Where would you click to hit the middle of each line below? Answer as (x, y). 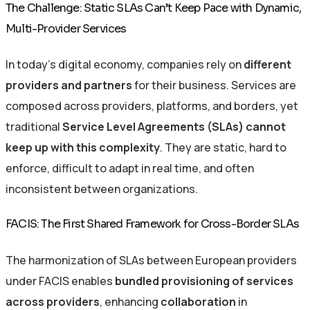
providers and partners (69, 85)
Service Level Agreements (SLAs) (154, 127)
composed (35, 106)
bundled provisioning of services (204, 281)
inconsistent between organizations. (102, 189)
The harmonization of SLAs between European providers (151, 260)
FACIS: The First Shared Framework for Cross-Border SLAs (153, 224)
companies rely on (195, 65)
